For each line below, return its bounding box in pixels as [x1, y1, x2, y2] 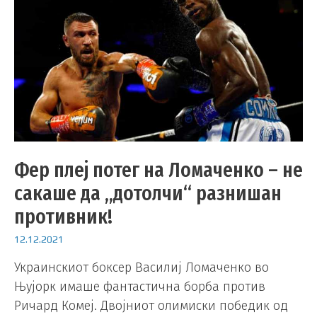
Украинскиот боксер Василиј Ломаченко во [14, 259, 269, 275]
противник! [14, 204, 113, 230]
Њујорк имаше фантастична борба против [14, 278, 265, 294]
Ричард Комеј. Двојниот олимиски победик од [14, 297, 288, 313]
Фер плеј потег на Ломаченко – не [14, 157, 303, 183]
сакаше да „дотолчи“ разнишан [14, 180, 282, 207]
